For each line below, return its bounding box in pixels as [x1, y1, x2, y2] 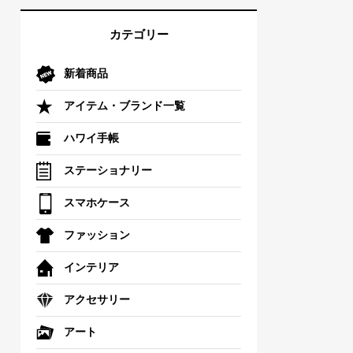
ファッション [64, 229, 130, 241]
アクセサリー [64, 294, 130, 306]
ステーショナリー [64, 165, 152, 176]
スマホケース [64, 197, 130, 209]
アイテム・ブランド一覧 [64, 100, 185, 112]
